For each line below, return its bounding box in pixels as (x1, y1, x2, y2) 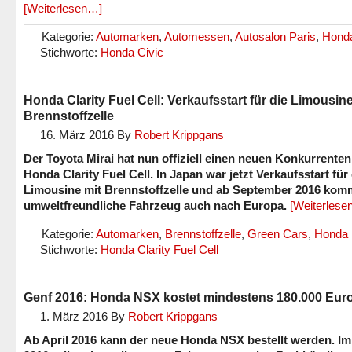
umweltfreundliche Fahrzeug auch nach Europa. (24, 199, 287, 212)
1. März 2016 (40, 310, 108, 323)
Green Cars (247, 227, 308, 240)
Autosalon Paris (235, 30, 316, 43)
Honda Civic (101, 46, 163, 59)
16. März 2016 (40, 128, 114, 141)
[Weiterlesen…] (24, 2, 102, 15)
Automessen (164, 30, 229, 43)
